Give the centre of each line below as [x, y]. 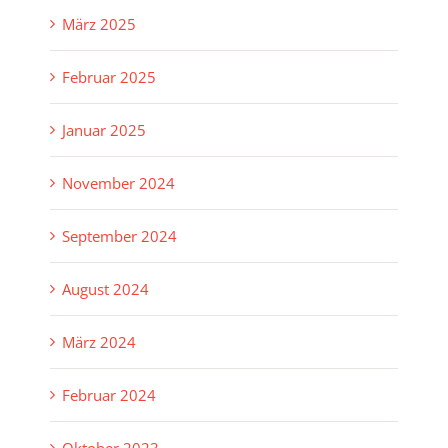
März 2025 [99, 24]
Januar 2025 [104, 130]
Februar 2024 [109, 395]
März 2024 [99, 342]
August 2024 [105, 289]
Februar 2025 [109, 77]
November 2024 [118, 183]
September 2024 [119, 236]
